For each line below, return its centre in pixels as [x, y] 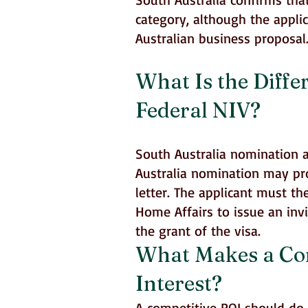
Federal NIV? [198, 110]
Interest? [179, 284]
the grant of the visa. [198, 231]
